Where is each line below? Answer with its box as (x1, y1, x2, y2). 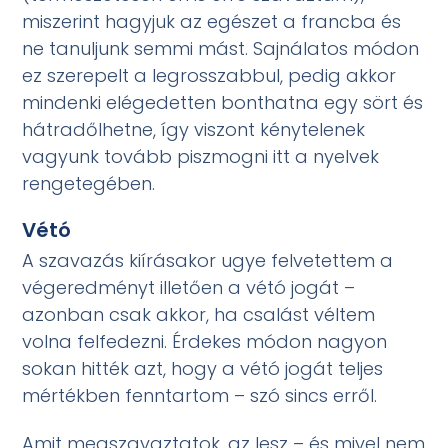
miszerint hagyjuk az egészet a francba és (22, 9, 402, 35)
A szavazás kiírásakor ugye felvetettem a (22, 247, 394, 273)
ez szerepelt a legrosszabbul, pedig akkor (22, 63, 397, 89)
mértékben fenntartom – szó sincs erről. (22, 382, 378, 408)
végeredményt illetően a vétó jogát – (22, 274, 356, 300)
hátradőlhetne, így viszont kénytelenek (22, 117, 366, 143)
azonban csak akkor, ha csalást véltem (22, 301, 376, 327)
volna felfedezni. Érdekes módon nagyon (22, 328, 388, 354)
